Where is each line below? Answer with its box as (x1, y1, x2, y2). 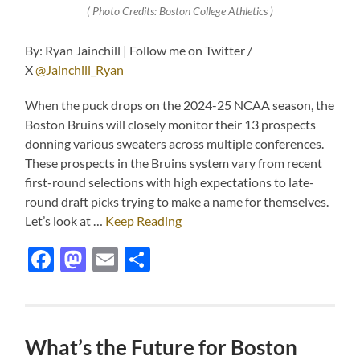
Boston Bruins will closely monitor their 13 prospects (25, 117, 317, 133)
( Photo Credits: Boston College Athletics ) (86, 4, 273, 18)
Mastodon (86, 243, 202, 276)
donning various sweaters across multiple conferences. (25, 136, 325, 152)
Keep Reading (105, 213, 182, 229)
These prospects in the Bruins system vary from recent (25, 155, 323, 171)
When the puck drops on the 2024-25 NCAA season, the (25, 97, 335, 113)
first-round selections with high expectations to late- (25, 174, 315, 190)
